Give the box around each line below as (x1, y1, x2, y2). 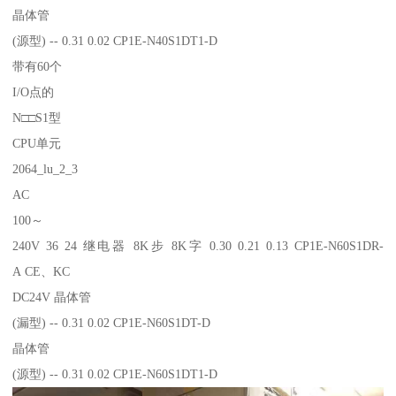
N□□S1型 (12, 110, 65, 125)
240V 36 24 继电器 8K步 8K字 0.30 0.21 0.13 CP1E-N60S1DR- (12, 238, 384, 253)
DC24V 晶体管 (12, 289, 95, 304)
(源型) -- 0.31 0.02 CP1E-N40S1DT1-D (12, 33, 218, 48)
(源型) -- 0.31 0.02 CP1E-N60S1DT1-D (12, 366, 218, 381)
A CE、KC (12, 263, 71, 278)
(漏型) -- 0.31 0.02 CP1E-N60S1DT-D (12, 315, 211, 330)
